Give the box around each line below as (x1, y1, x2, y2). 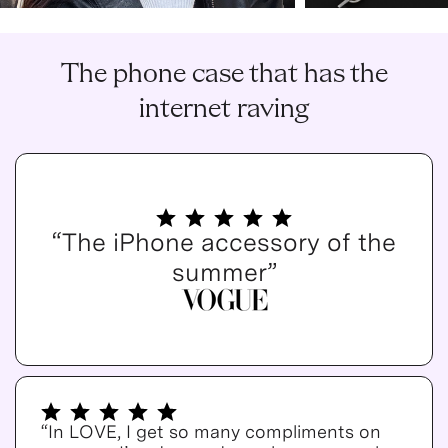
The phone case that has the (60, 61, 388, 89)
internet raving (139, 96, 309, 124)
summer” (171, 257, 277, 287)
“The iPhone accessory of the (52, 227, 396, 257)
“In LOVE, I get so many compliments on (41, 421, 381, 442)
